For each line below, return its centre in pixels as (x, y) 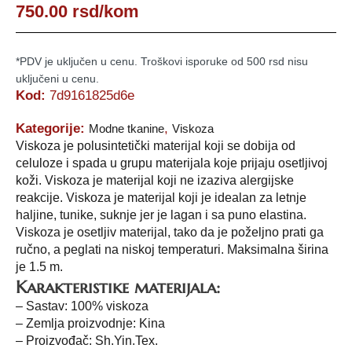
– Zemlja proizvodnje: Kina (90, 324)
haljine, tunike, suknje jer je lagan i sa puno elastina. (161, 215)
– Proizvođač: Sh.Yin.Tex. (87, 341)
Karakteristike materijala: (118, 287)
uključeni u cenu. (57, 79)
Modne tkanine (126, 129)
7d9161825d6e (92, 96)
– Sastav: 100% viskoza (82, 306)
